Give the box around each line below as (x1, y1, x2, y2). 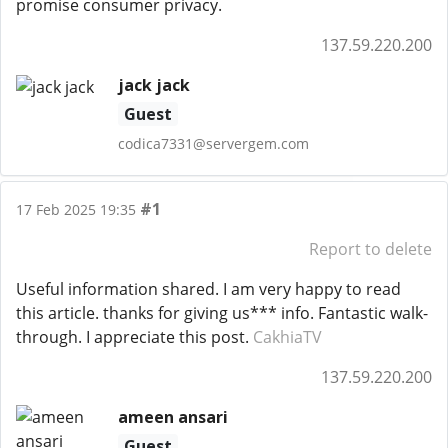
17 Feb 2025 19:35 (16, 200, 136, 219)
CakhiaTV (253, 326, 322, 348)
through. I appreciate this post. (16, 326, 253, 348)
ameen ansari (117, 406, 228, 428)
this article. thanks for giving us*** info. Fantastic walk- (16, 302, 428, 324)
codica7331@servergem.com (117, 134, 309, 153)
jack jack (117, 74, 190, 96)
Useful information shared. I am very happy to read (16, 278, 401, 300)
